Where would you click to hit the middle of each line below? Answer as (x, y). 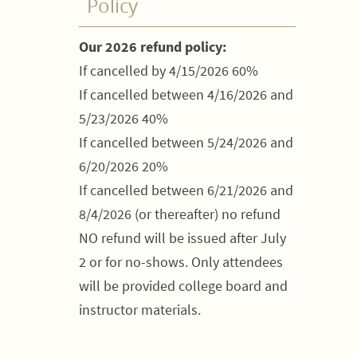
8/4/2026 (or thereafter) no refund (180, 214)
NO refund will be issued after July (182, 238)
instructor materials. (140, 310)
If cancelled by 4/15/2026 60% (169, 71)
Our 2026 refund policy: (153, 47)
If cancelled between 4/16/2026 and (186, 94)
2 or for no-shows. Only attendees (181, 262)
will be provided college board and (183, 286)
